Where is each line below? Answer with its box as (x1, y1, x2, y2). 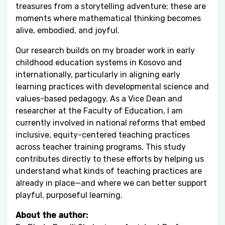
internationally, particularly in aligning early (16, 69, 180, 79)
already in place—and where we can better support (16, 178, 207, 188)
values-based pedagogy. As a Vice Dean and (16, 93, 182, 103)
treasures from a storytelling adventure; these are (16, 1, 206, 11)
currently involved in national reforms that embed (16, 118, 205, 128)
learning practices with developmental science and (16, 81, 209, 91)
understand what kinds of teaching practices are (16, 166, 202, 176)
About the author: (16, 210, 88, 220)
